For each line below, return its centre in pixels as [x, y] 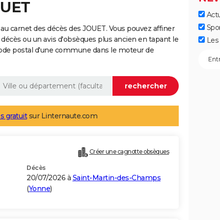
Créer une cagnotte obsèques [129, 152]
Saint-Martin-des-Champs [116, 178]
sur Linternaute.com [62, 116]
